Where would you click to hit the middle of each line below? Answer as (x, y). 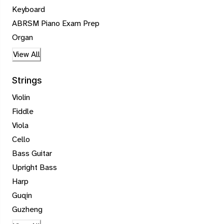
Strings (27, 80)
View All (26, 54)
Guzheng (27, 209)
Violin (21, 97)
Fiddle (23, 111)
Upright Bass (34, 167)
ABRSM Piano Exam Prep (56, 23)
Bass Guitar (32, 153)
